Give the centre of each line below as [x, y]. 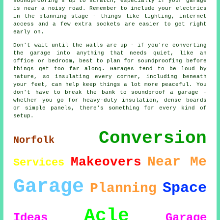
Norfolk [34, 140]
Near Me [177, 162]
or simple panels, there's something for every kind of [110, 108]
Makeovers [106, 162]
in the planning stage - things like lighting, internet [110, 16]
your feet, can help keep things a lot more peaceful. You [110, 85]
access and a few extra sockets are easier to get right [110, 24]
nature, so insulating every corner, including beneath [110, 77]
